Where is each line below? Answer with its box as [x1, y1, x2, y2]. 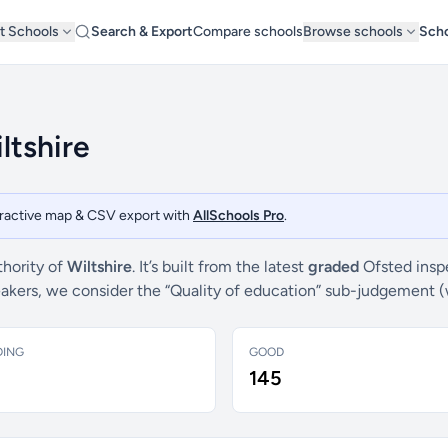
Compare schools [193, 23, 303, 40]
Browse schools [303, 23, 403, 40]
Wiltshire [67, 257, 132, 276]
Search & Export [91, 23, 193, 40]
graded [308, 257, 359, 276]
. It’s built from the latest [132, 257, 308, 276]
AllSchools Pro [193, 207, 284, 224]
